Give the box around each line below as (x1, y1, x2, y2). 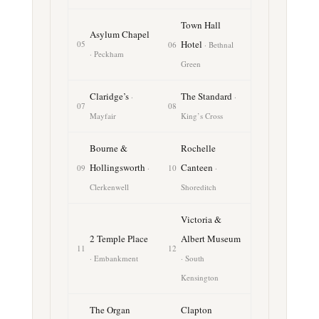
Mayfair (89, 110, 116, 121)
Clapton (180, 303, 212, 316)
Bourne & (89, 141, 127, 155)
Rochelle (180, 141, 216, 155)
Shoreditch (180, 181, 216, 192)
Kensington (180, 271, 219, 283)
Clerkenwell (89, 181, 129, 192)
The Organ (89, 303, 130, 316)
